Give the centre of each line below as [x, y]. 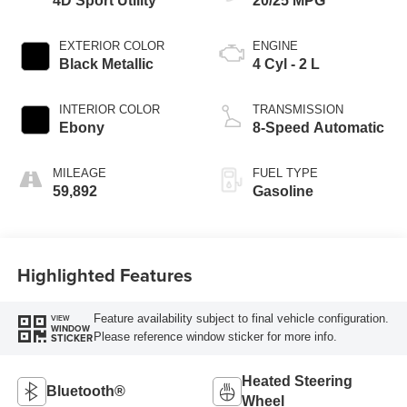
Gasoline [283, 192]
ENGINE [275, 46]
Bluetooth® [85, 392]
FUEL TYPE [285, 174]
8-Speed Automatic [318, 128]
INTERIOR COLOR [109, 110]
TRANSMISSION [298, 110]
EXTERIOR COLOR [111, 46]
